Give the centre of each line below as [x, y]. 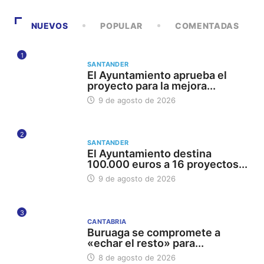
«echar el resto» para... [145, 243]
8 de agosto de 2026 [136, 258]
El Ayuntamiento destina [149, 154]
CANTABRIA [107, 222]
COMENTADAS [207, 25]
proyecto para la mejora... [151, 85]
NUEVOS [49, 25]
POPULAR [121, 25]
